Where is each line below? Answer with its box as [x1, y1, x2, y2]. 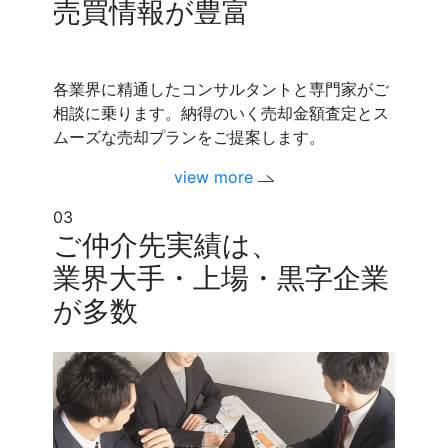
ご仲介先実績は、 [53, 227, 280, 262]
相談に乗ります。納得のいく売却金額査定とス [53, 102, 390, 123]
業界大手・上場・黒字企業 [53, 260, 390, 295]
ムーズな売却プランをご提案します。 [53, 126, 326, 147]
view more [173, 166, 258, 187]
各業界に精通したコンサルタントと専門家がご [53, 78, 390, 99]
